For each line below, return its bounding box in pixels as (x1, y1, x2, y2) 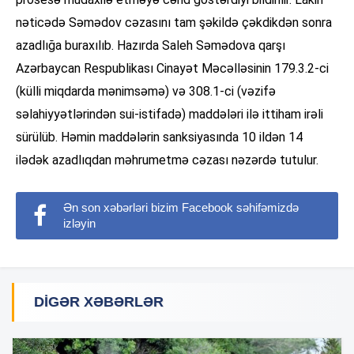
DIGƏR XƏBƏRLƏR (34, 294, 164, 311)
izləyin (63, 217, 96, 231)
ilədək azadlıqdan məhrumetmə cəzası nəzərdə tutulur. (16, 153, 318, 168)
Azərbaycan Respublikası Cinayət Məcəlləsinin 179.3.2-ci (16, 61, 329, 77)
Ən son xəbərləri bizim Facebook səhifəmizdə (63, 201, 299, 215)
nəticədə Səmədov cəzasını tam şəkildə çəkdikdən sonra (16, 15, 332, 31)
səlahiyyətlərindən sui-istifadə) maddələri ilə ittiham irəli (16, 107, 323, 122)
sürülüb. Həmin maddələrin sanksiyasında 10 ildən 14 (16, 130, 303, 145)
